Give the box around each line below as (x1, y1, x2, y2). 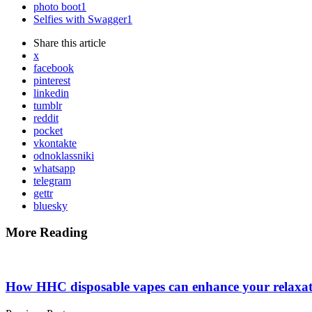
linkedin (33, 86, 69, 99)
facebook (33, 61, 74, 74)
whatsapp (33, 162, 75, 174)
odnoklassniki (33, 149, 94, 162)
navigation (5, 272, 80, 290)
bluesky (33, 199, 68, 212)
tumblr (33, 99, 62, 111)
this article (61, 36, 106, 49)
